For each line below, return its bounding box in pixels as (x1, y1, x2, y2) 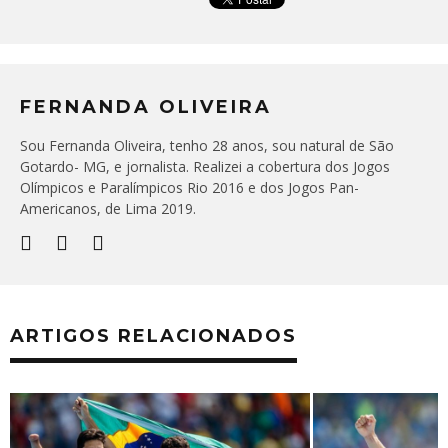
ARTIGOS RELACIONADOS (10, 324, 297, 347)
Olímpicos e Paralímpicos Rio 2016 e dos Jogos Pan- (20, 177, 359, 197)
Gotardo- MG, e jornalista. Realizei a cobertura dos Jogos (20, 156, 390, 176)
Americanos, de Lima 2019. (20, 198, 196, 218)
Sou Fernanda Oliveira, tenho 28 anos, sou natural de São (20, 135, 394, 155)
